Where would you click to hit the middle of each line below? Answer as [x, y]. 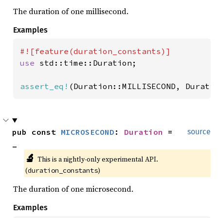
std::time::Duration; [88, 63]
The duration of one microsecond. [73, 189]
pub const [36, 132]
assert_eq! [44, 86]
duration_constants [63, 170]
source [199, 132]
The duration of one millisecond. [71, 11]
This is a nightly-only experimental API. [98, 159]
